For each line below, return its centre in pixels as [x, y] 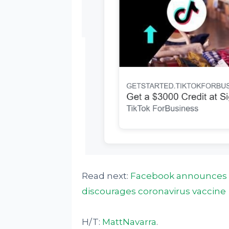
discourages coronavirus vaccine [154, 191]
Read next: [106, 176]
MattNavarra [129, 222]
